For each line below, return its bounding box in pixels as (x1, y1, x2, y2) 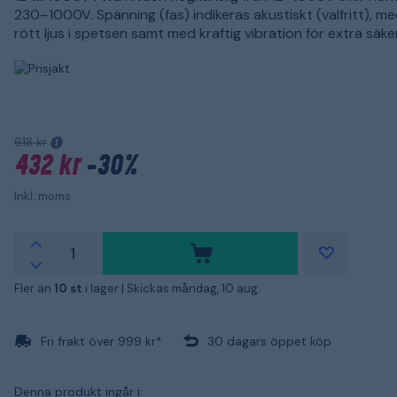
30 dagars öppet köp (207, 332, 331, 349)
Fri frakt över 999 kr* (41, 332, 162, 349)
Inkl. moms (14, 188, 71, 204)
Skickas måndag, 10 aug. (127, 280, 261, 296)
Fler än (14, 280, 54, 296)
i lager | (85, 280, 127, 296)
